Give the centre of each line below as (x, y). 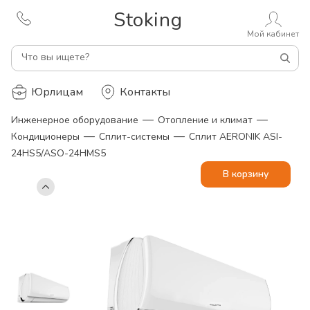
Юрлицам (57, 92)
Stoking (148, 20)
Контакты (145, 92)
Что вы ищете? (55, 57)
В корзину (246, 174)
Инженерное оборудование (75, 120)
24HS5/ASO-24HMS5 (58, 153)
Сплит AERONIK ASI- (236, 137)
